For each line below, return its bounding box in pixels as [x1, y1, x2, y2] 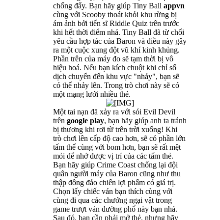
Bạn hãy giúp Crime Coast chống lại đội [53, 160, 178, 169]
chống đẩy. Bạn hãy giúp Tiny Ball [53, 1, 164, 10]
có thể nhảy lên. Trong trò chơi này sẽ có [53, 81, 179, 89]
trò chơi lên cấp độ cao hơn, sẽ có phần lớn [53, 134, 186, 142]
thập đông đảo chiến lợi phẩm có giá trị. [53, 178, 176, 187]
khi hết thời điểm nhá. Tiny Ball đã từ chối [53, 27, 184, 36]
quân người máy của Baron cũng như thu [53, 169, 181, 178]
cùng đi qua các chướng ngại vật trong [53, 195, 172, 204]
